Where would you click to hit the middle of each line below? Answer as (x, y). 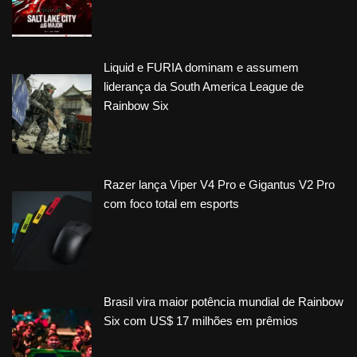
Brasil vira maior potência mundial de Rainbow (224, 302)
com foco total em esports (171, 204)
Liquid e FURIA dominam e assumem (201, 68)
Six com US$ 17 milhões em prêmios (201, 321)
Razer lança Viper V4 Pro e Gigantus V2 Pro (219, 185)
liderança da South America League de (204, 87)
